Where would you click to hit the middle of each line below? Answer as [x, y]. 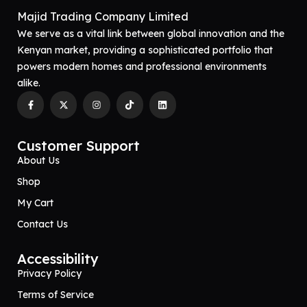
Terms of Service [56, 294]
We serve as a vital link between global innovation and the [151, 34]
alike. [29, 83]
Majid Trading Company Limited [103, 17]
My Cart [35, 202]
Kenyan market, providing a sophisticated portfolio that [145, 50]
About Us [38, 160]
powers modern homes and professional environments [142, 67]
